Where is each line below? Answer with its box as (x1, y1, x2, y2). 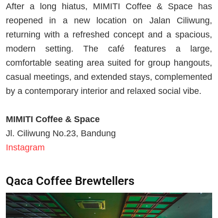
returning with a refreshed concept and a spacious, (6, 30, 212, 40)
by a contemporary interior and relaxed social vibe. (6, 86, 201, 96)
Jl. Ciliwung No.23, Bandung (6, 128, 116, 139)
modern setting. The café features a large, (6, 44, 212, 54)
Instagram (6, 143, 47, 153)
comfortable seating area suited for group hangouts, (6, 58, 212, 68)
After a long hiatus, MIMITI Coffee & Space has (6, 1, 212, 12)
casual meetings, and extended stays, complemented (6, 72, 212, 82)
